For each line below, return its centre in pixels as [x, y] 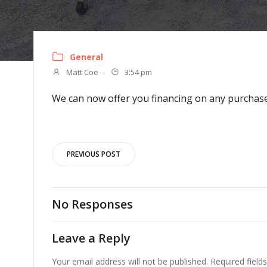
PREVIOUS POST [94, 154]
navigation [111, 184]
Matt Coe [81, 72]
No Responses [92, 204]
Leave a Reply [91, 238]
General [86, 57]
